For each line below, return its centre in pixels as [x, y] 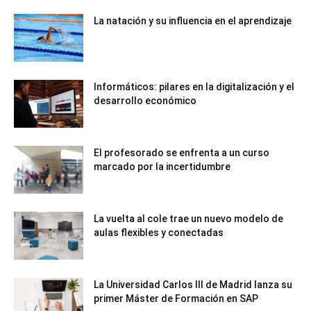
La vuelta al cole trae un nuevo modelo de [188, 219]
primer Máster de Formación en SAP [176, 299]
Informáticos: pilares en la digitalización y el [194, 87]
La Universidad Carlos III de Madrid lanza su [193, 285]
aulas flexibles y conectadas [159, 233]
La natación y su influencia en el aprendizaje [193, 21]
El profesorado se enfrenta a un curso [182, 153]
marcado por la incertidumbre [162, 167]
